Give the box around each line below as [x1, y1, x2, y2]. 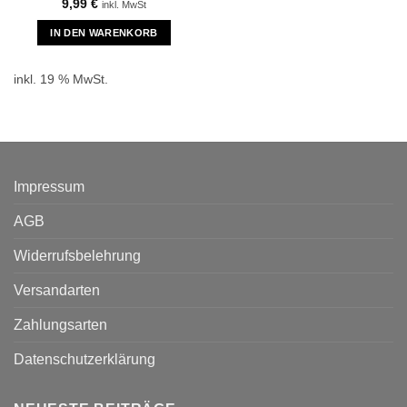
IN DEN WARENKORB [50, 26, 158, 38]
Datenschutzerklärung [14, 351, 155, 367]
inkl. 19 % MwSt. [13, 71, 108, 86]
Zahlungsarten [14, 316, 107, 333]
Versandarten [14, 282, 100, 298]
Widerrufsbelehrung [14, 247, 141, 263]
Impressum [14, 178, 84, 194]
